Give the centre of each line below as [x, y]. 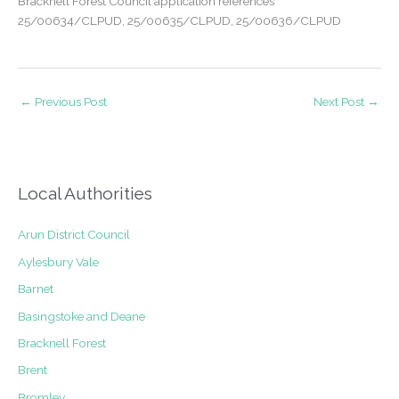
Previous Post [69, 101]
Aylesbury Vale [58, 261]
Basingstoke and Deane [81, 316]
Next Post [340, 101]
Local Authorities [85, 194]
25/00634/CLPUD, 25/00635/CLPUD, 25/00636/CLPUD [179, 20]
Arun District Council [74, 235]
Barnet [36, 289]
